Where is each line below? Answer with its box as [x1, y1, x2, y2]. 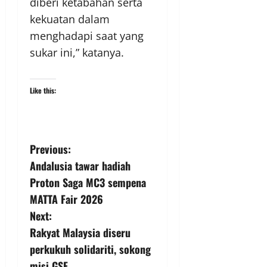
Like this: [30, 85, 56, 96]
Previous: [30, 141, 71, 157]
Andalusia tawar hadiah [30, 158, 131, 174]
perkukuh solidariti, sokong [30, 241, 151, 257]
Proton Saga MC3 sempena [30, 175, 146, 191]
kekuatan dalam [30, 12, 110, 27]
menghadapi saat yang [30, 29, 144, 44]
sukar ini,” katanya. [30, 45, 124, 60]
